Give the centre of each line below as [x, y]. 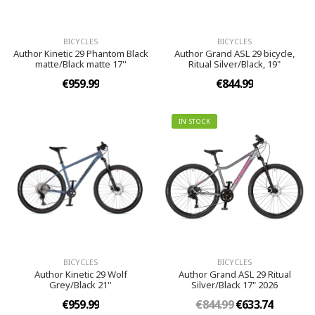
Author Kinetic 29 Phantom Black [81, 53]
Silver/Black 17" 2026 [234, 285]
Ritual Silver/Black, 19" [234, 64]
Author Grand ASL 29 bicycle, [234, 53]
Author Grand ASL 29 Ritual [234, 274]
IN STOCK [194, 121]
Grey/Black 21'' [81, 285]
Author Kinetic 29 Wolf [81, 274]
